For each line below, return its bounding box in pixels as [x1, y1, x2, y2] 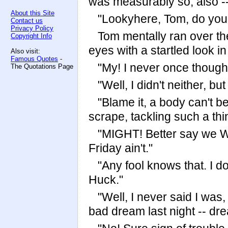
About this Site [11, 9, 54, 17]
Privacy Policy [11, 24, 53, 32]
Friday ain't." [89, 141, 153, 155]
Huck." [89, 173, 123, 186]
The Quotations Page [11, 63, 73, 70]
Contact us [11, 17, 43, 24]
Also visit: [11, 47, 40, 55]
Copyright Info [11, 32, 52, 40]
